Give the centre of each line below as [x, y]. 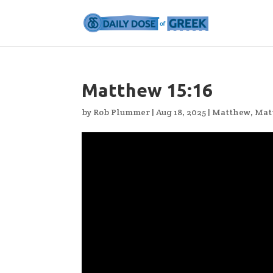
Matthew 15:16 [147, 90]
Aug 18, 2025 [181, 112]
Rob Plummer [122, 112]
